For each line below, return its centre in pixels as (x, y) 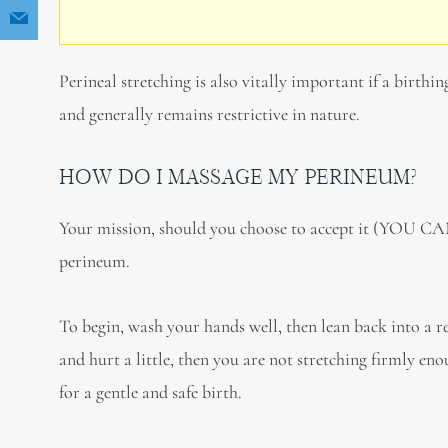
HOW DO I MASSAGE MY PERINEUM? (238, 176)
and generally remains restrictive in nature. (210, 113)
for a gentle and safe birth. (151, 391)
